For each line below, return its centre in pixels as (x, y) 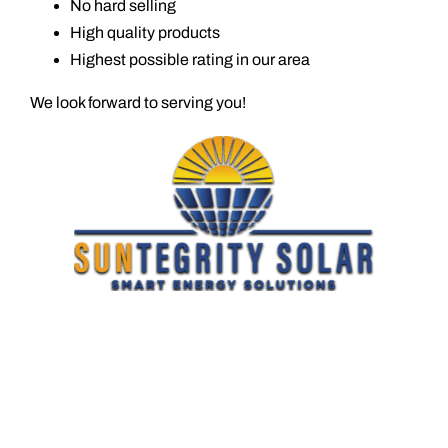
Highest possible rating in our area (189, 59)
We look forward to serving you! (137, 102)
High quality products (144, 32)
